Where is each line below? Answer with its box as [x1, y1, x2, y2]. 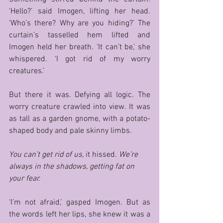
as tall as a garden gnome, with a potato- [9, 114, 150, 124]
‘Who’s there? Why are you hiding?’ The [9, 18, 150, 29]
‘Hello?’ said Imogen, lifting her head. [9, 6, 150, 17]
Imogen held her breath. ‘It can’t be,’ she [9, 42, 150, 53]
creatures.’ [9, 66, 46, 77]
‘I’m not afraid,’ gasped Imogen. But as [9, 198, 150, 208]
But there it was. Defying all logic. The [9, 90, 150, 101]
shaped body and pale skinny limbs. [9, 126, 134, 136]
